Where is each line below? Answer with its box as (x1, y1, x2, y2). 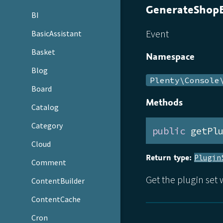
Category (31, 120, 63, 131)
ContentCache (31, 194, 81, 204)
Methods (145, 95, 183, 109)
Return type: (145, 152, 192, 164)
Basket (31, 47, 56, 57)
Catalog (31, 102, 59, 112)
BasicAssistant (31, 28, 82, 39)
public (152, 124, 185, 137)
